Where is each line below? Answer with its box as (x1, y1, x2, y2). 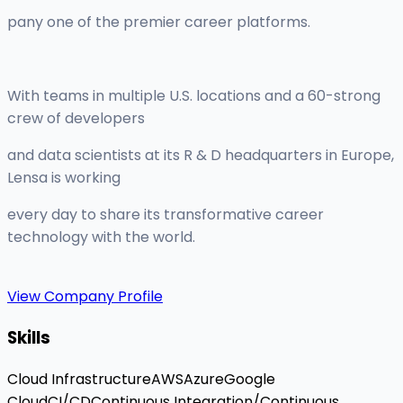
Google (224, 368, 275, 390)
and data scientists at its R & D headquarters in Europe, (7, 145, 394, 166)
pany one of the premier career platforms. (7, 12, 310, 33)
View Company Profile (7, 286, 163, 308)
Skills (7, 325, 50, 350)
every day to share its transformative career (7, 204, 324, 226)
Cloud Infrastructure (7, 368, 151, 390)
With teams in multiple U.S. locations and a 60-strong (7, 85, 381, 107)
